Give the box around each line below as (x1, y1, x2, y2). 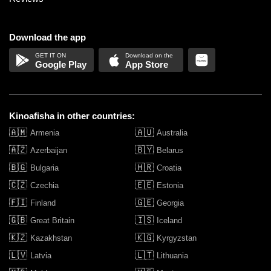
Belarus (157, 146, 183, 155)
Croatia (157, 163, 181, 173)
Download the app (9, 32, 86, 43)
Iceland (157, 216, 182, 226)
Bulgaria (30, 163, 59, 173)
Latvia (30, 251, 51, 261)
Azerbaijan (30, 146, 67, 155)
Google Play (34, 59, 87, 70)
